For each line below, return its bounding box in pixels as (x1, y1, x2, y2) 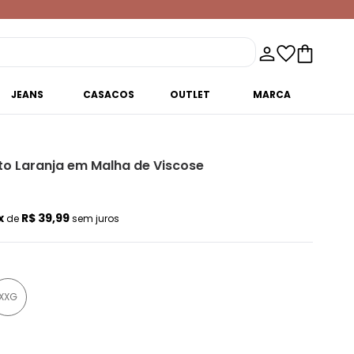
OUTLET (170, 88, 211, 101)
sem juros (72, 212, 119, 225)
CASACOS (83, 88, 135, 101)
